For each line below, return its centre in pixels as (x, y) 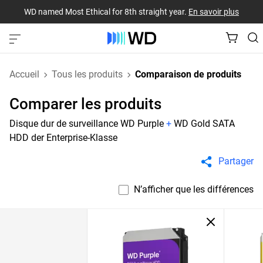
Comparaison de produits (188, 74)
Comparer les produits (85, 104)
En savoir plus (214, 11)
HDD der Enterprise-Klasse (63, 138)
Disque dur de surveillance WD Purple (87, 124)
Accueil (24, 74)
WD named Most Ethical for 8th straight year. (106, 11)
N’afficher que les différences (194, 189)
